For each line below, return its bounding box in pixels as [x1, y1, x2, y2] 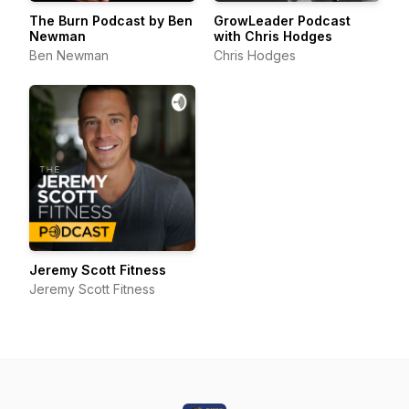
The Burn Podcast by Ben [29, 13, 193, 28]
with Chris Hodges [214, 28, 332, 44]
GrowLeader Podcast [214, 13, 351, 28]
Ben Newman [29, 47, 109, 63]
